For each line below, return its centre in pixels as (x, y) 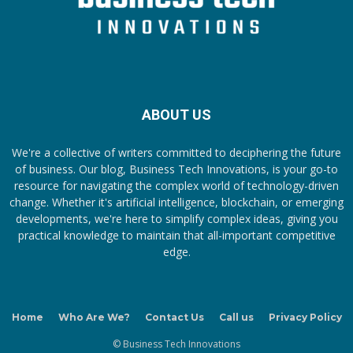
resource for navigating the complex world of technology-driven (176, 186)
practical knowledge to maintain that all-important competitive (176, 235)
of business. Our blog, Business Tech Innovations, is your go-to (176, 169)
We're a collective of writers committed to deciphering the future (176, 152)
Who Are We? (94, 317)
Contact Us (174, 317)
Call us (236, 317)
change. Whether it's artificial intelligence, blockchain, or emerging (176, 202)
